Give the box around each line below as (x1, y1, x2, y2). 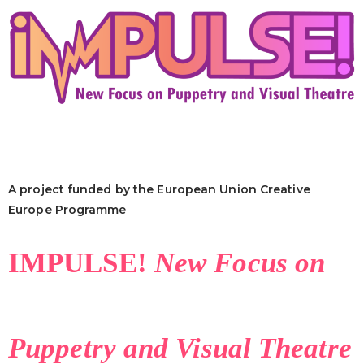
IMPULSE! (8, 246, 154, 279)
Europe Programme (8, 201, 127, 217)
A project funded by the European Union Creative (8, 181, 310, 197)
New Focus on (154, 246, 326, 279)
